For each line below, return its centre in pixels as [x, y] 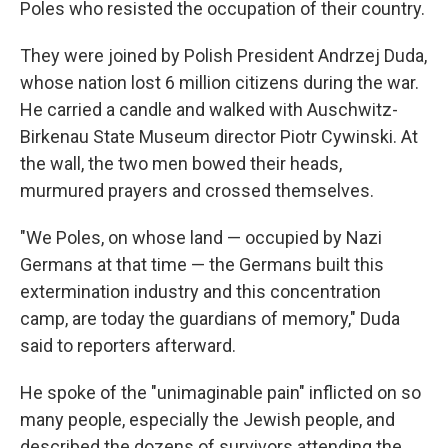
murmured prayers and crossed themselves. [197, 190]
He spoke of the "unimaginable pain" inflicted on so [220, 392]
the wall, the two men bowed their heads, [181, 163]
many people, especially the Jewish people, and [207, 419]
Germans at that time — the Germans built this [202, 264]
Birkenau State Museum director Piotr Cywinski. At [219, 136]
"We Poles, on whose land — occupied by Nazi [201, 237]
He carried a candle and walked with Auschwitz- [209, 109]
